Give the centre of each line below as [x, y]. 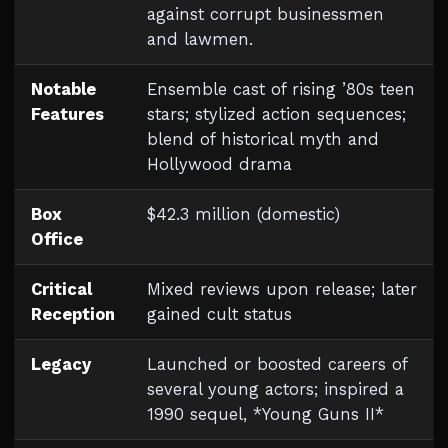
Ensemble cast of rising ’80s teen [281, 89]
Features [67, 114]
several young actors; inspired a [275, 389]
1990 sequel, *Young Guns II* [265, 414]
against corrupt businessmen [265, 14]
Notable [63, 89]
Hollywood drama [219, 164]
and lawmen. [200, 39]
